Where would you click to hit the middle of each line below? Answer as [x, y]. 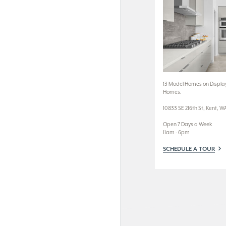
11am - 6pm [176, 133]
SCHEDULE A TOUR [189, 149]
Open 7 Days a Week [187, 125]
